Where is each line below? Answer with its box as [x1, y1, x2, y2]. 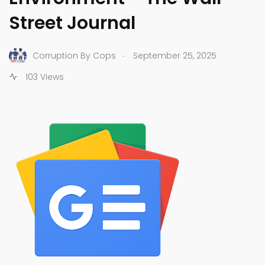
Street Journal [9, 10, 135, 35]
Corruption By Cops [33, 50, 116, 62]
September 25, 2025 [133, 50, 216, 62]
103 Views [23, 70, 64, 83]
